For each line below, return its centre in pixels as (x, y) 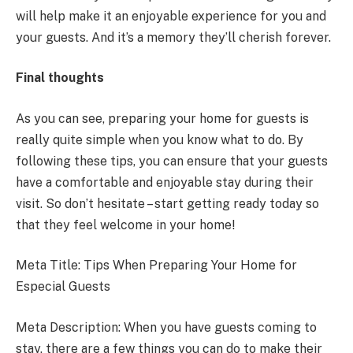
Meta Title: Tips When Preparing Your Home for (156, 266)
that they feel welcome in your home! (125, 225)
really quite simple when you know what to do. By (160, 139)
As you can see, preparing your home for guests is (162, 118)
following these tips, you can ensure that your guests (172, 161)
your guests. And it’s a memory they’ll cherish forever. (173, 37)
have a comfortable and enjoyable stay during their (165, 182)
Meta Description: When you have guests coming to (166, 327)
